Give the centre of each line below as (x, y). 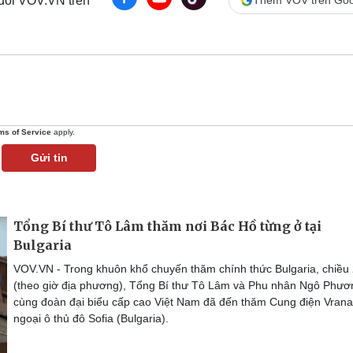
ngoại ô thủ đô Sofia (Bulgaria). (91, 318)
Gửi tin (49, 158)
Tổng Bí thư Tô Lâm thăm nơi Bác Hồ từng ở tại (167, 226)
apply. (63, 132)
